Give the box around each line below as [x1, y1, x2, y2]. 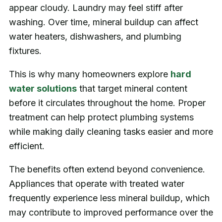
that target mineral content [76, 83, 187, 94]
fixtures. [8, 45, 42, 56]
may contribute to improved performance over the [8, 207, 213, 218]
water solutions [8, 83, 77, 94]
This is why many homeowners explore [8, 68, 170, 79]
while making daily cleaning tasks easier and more [8, 126, 213, 137]
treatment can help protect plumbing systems [8, 111, 194, 122]
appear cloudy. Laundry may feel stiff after [8, 2, 183, 13]
